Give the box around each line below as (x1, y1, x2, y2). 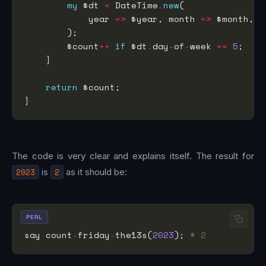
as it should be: (64, 166, 127, 178)
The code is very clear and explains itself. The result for (12, 150, 254, 162)
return (46, 80, 78, 93)
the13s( (115, 229, 153, 242)
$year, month (126, 12, 201, 25)
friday (78, 229, 110, 242)
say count (24, 229, 72, 242)
